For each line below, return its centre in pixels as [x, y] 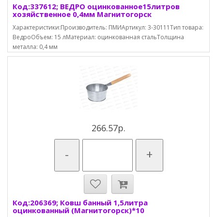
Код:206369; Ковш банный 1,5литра [80, 202]
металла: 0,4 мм [35, 47]
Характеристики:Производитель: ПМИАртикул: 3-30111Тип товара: [108, 27]
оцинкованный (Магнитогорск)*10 [78, 210]
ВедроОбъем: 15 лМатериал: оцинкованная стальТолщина [98, 37]
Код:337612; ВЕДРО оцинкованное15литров [96, 6]
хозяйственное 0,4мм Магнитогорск [82, 14]
